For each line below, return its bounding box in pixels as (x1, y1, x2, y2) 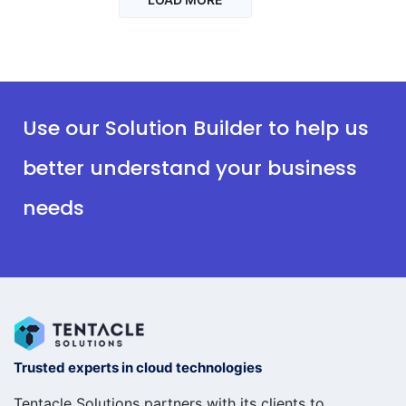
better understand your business (23, 154, 357, 183)
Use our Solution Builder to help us (23, 114, 369, 143)
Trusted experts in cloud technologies (14, 359, 262, 377)
